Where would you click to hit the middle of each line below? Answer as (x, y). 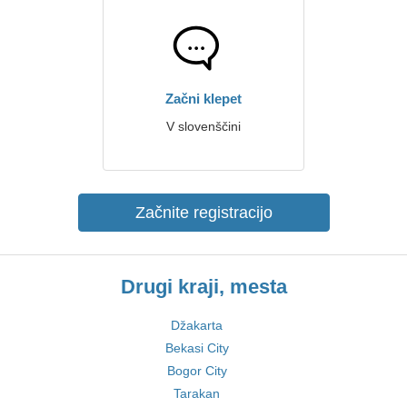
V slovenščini (203, 126)
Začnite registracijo (203, 213)
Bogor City (197, 371)
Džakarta (197, 325)
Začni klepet (203, 99)
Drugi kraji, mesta (203, 287)
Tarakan (197, 393)
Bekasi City (197, 348)
